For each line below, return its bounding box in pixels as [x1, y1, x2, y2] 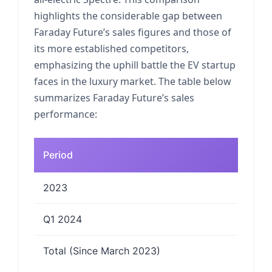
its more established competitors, [34, 42, 189, 55]
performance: [34, 107, 97, 121]
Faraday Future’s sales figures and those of [34, 25, 231, 39]
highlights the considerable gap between [34, 9, 222, 22]
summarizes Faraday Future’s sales [34, 91, 194, 104]
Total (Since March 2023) [43, 245, 160, 257]
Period [43, 149, 73, 161]
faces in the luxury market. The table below [34, 75, 231, 88]
